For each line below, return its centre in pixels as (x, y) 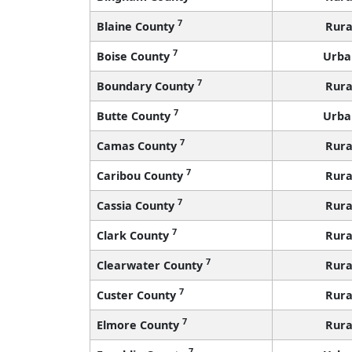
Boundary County (147, 86)
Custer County (138, 295)
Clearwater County (151, 265)
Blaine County (137, 26)
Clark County (134, 235)
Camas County (138, 145)
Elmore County (139, 324)
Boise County (135, 56)
